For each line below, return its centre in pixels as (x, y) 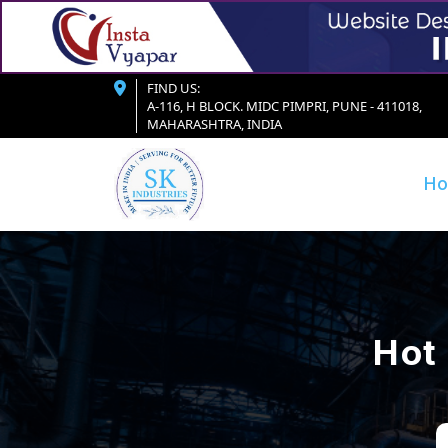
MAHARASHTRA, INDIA (214, 123)
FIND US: (173, 87)
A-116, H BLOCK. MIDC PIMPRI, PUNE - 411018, (284, 105)
